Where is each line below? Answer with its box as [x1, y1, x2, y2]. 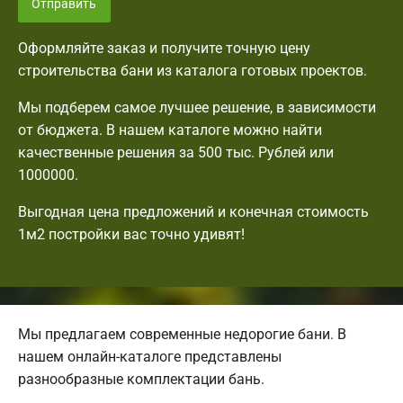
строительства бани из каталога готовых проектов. [18, 62, 367, 80]
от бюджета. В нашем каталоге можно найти [18, 121, 322, 139]
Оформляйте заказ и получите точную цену [18, 40, 310, 58]
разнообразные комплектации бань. [18, 371, 264, 389]
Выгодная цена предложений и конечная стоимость [18, 203, 369, 221]
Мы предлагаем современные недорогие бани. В [18, 326, 346, 344]
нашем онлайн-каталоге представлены [18, 348, 282, 366]
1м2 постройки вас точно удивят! [18, 226, 245, 244]
